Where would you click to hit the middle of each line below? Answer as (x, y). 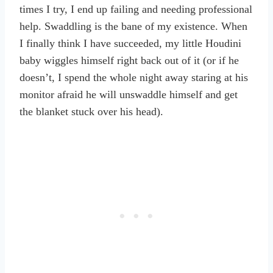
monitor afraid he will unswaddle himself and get (129, 94)
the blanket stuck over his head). (91, 111)
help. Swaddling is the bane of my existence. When (133, 26)
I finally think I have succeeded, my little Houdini (130, 43)
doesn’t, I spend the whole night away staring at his (134, 77)
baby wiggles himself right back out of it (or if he (129, 60)
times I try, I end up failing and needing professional (136, 9)
